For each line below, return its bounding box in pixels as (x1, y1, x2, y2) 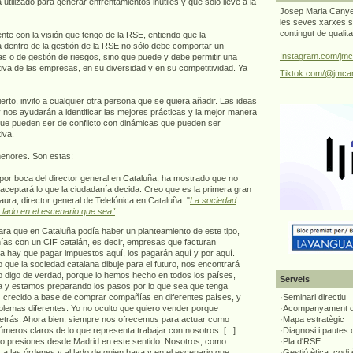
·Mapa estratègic (280, 314, 344, 325)
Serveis (280, 273, 310, 284)
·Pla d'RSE (280, 336, 321, 347)
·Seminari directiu (280, 292, 346, 303)
